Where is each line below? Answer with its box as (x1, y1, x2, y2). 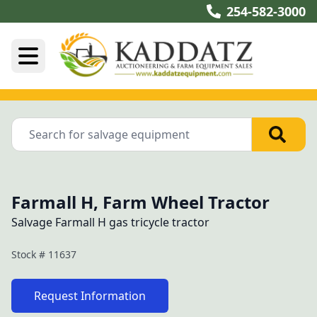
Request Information (34, 288, 146, 304)
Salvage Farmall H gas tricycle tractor (11, 214, 209, 230)
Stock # (11, 248, 48, 261)
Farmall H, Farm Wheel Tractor (11, 190, 270, 214)
